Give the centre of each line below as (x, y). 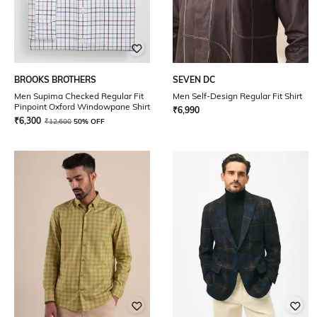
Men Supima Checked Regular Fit (79, 96)
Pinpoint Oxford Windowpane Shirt (82, 106)
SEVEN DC (194, 80)
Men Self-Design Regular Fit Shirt (237, 96)
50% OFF (89, 121)
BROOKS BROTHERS (55, 80)
